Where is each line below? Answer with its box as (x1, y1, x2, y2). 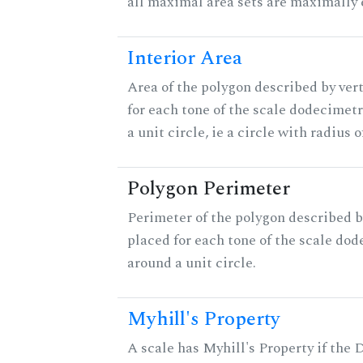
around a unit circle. (127, 252, 256, 275)
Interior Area (127, 44, 242, 74)
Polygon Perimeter (127, 174, 290, 204)
